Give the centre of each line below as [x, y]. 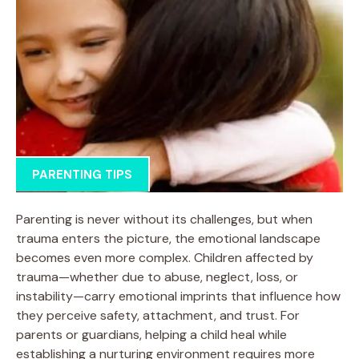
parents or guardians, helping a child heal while [151, 334]
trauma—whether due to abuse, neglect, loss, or [157, 276]
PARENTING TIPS [82, 175]
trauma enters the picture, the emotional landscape [168, 238]
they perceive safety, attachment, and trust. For [158, 315]
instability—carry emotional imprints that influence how [178, 296]
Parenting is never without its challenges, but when [164, 219]
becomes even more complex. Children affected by [165, 257]
